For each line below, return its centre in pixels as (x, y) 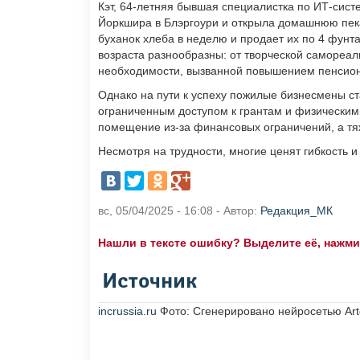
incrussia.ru (127, 311)
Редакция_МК (297, 211)
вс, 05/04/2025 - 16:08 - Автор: (179, 211)
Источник (149, 282)
